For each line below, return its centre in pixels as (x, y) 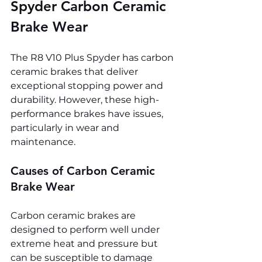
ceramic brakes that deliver (75, 72)
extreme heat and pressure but (85, 244)
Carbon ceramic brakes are (74, 216)
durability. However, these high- (85, 100)
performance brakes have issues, (88, 114)
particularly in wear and (66, 128)
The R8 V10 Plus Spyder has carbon (93, 58)
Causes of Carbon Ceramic (85, 171)
